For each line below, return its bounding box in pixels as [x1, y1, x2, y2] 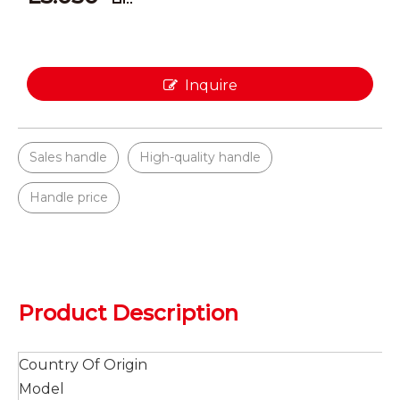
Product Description [18, 300, 238, 327]
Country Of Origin [19, 356, 147, 374]
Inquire [184, 77, 237, 95]
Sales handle [29, 149, 107, 166]
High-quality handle [139, 149, 261, 166]
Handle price [29, 189, 108, 206]
